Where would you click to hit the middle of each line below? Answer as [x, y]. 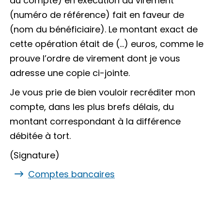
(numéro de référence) [60, 15]
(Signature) [35, 155]
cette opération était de [63, 44]
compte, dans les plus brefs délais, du [92, 107]
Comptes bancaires [71, 174]
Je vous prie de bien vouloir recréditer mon [102, 92]
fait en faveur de [147, 15]
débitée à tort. [40, 136]
